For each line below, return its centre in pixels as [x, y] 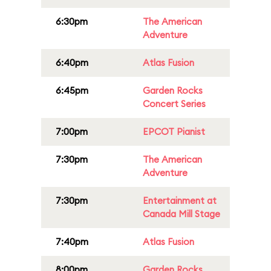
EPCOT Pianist [174, 132]
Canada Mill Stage [181, 214]
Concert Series [174, 104]
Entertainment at [180, 201]
